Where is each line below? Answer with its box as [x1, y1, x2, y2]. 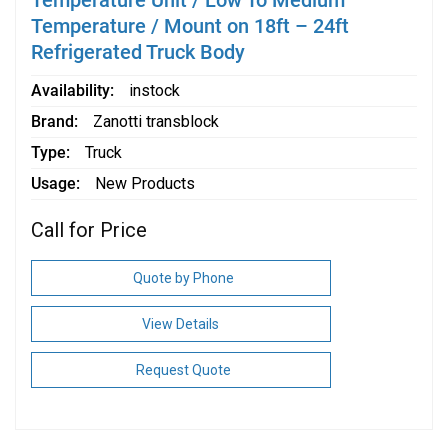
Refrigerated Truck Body [30, 40, 245, 65]
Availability [30, 81, 110, 101]
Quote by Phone [132, 270, 234, 287]
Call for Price [30, 218, 147, 243]
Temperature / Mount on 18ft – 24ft [30, 14, 349, 39]
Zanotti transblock [92, 112, 219, 132]
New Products [94, 174, 195, 194]
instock [128, 81, 180, 101]
